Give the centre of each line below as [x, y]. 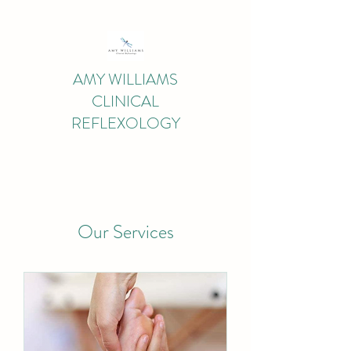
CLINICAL [125, 101]
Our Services [125, 232]
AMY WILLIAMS [125, 80]
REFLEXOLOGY [125, 123]
